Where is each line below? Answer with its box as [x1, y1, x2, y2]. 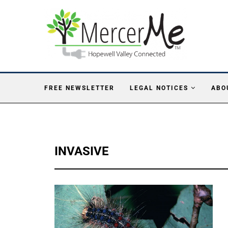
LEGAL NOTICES [130, 84, 188, 92]
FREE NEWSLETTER [44, 84, 115, 92]
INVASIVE [54, 144, 109, 158]
